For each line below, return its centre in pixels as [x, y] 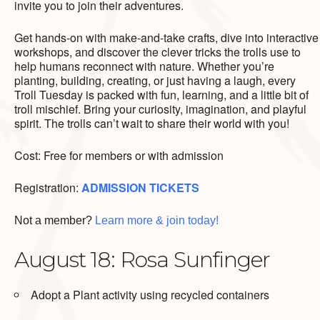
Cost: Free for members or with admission [119, 156]
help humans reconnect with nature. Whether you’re [144, 66]
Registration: [48, 188]
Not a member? [55, 221]
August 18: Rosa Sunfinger [142, 260]
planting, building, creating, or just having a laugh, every [155, 81]
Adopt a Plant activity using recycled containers [151, 295]
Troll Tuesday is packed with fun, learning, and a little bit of [161, 95]
